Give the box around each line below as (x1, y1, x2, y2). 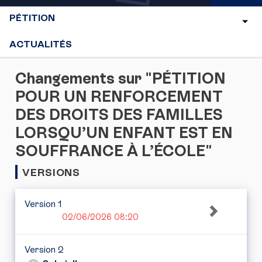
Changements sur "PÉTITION (15, 70, 226, 88)
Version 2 (25, 243, 64, 255)
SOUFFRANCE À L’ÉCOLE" (15, 142, 212, 160)
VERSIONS (22, 166, 81, 179)
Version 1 (25, 198, 62, 210)
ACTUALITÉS (9, 39, 72, 50)
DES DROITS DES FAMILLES (15, 106, 223, 124)
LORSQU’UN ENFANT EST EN (15, 124, 233, 142)
